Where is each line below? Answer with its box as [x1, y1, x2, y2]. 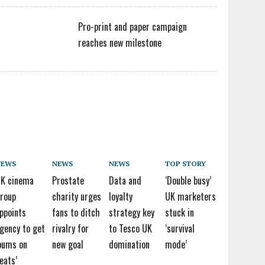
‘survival [165, 221, 195, 235]
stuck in [165, 205, 195, 219]
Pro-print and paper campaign [78, 20, 188, 34]
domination [108, 237, 150, 251]
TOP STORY [165, 159, 206, 168]
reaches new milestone [78, 35, 162, 50]
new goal [51, 237, 83, 251]
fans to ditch [51, 205, 100, 219]
